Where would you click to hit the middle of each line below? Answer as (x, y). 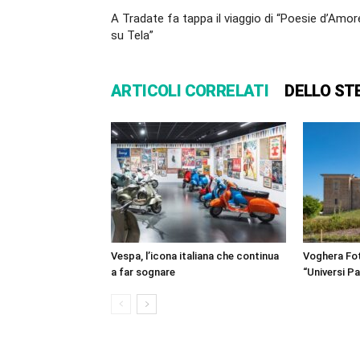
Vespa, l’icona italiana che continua (195, 256)
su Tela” (132, 36)
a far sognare (143, 272)
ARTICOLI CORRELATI (190, 91)
